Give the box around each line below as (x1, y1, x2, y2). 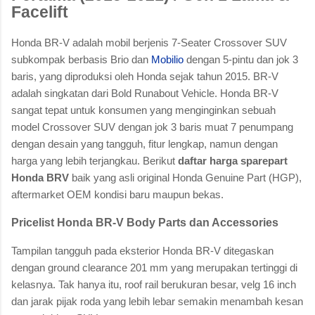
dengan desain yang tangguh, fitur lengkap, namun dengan (11, 137, 278, 150)
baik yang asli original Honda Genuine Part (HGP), (69, 171, 302, 184)
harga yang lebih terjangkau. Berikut (11, 154, 178, 167)
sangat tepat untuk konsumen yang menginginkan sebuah (11, 103, 276, 116)
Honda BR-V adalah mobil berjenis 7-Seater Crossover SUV (11, 36, 287, 49)
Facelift (11, 4, 68, 22)
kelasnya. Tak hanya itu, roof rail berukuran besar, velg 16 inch (11, 278, 296, 290)
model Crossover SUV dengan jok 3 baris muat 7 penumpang (11, 120, 293, 133)
